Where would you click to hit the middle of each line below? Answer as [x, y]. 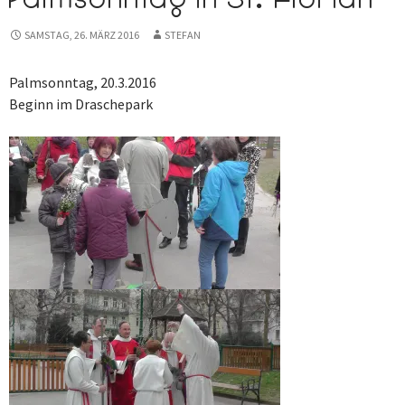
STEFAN [183, 34]
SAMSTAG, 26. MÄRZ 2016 [82, 34]
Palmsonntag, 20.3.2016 [83, 82]
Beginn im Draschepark [81, 104]
